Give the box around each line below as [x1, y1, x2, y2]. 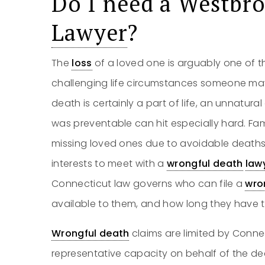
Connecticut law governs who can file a [51, 177, 245, 190]
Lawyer [51, 18, 127, 47]
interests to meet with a [51, 157, 167, 170]
